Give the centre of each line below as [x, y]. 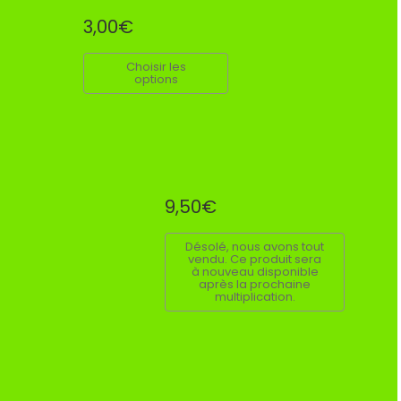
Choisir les [156, 66]
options [156, 79]
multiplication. [255, 296]
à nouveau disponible [255, 271]
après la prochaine [255, 284]
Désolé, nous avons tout [255, 246]
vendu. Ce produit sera [255, 259]
